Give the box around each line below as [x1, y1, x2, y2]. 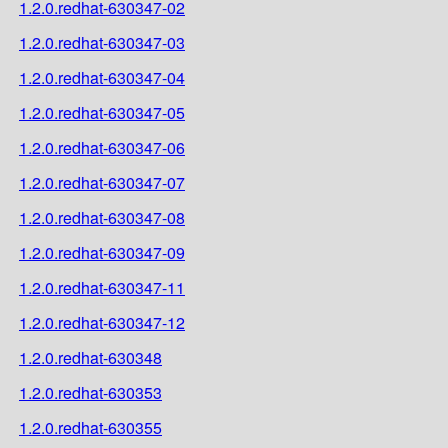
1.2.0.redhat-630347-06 [19, 135, 185, 159]
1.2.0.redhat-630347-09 [19, 240, 185, 264]
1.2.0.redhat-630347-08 [19, 205, 185, 229]
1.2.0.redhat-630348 [19, 345, 162, 369]
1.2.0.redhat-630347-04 [19, 65, 185, 89]
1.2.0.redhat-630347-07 [19, 170, 185, 194]
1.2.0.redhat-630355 [19, 415, 162, 439]
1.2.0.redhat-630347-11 [19, 275, 185, 299]
